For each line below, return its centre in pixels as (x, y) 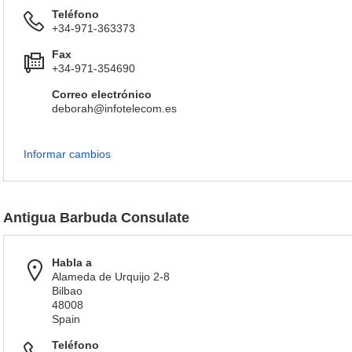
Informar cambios (67, 154)
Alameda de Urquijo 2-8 (111, 277)
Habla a (72, 262)
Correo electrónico (102, 94)
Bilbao (67, 291)
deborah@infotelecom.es (114, 108)
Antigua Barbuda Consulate (96, 218)
